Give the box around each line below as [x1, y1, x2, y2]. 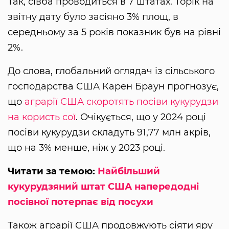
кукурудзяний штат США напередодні [8, 180, 199, 192]
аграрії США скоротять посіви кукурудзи [25, 96, 218, 107]
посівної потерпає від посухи [8, 196, 153, 208]
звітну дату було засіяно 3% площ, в [8, 11, 178, 22]
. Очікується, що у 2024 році [76, 111, 206, 123]
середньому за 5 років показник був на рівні [8, 26, 221, 38]
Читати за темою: [8, 165, 98, 177]
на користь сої [8, 111, 76, 123]
